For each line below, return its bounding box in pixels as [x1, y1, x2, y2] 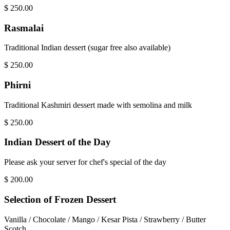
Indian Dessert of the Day [4, 137, 111, 148]
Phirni [4, 79, 31, 90]
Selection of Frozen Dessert [4, 194, 116, 205]
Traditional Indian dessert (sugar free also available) [4, 43, 170, 52]
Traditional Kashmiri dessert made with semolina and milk [4, 100, 192, 109]
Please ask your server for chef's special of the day [4, 158, 166, 167]
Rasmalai [4, 22, 44, 33]
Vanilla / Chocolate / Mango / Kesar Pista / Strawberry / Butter [4, 215, 206, 224]
